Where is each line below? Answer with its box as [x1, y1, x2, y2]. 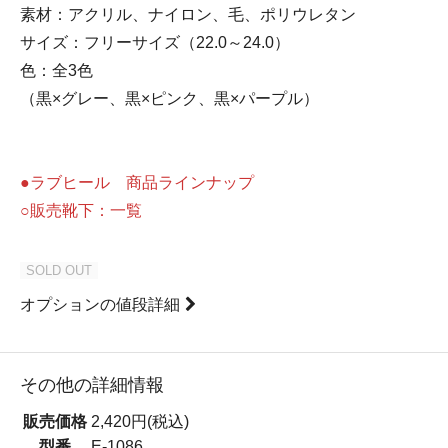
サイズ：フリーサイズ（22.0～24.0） [20, 33, 290, 51]
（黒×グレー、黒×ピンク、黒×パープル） [20, 89, 319, 107]
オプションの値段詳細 [20, 295, 180, 313]
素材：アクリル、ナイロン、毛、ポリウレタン [20, 5, 356, 23]
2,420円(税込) [91, 412, 189, 430]
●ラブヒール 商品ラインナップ [20, 173, 254, 191]
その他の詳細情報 [20, 374, 164, 395]
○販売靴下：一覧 [20, 201, 142, 219]
